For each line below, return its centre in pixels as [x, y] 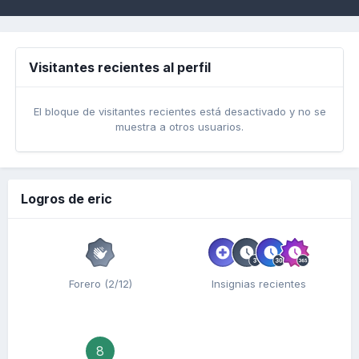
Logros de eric [67, 199]
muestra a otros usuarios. [179, 127]
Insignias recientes [259, 284]
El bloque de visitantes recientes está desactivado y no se [179, 111]
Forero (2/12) [100, 284]
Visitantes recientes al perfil [120, 67]
